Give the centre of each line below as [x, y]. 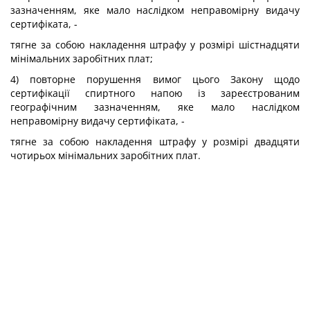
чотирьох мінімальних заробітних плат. [106, 155]
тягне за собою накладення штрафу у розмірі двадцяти [155, 142]
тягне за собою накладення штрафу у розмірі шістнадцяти [155, 45]
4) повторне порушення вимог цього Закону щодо [155, 79]
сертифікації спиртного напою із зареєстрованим [155, 93]
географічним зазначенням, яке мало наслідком [155, 107]
